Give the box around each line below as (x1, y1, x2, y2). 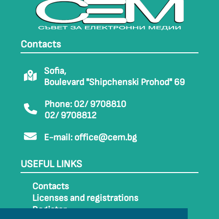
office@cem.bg (74, 132, 137, 143)
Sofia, (44, 66, 66, 77)
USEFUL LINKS (21, 158, 82, 170)
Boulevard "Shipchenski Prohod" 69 (44, 77, 185, 88)
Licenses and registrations (32, 193, 138, 204)
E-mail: (44, 132, 74, 143)
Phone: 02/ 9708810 (44, 99, 126, 110)
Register (32, 204, 66, 216)
